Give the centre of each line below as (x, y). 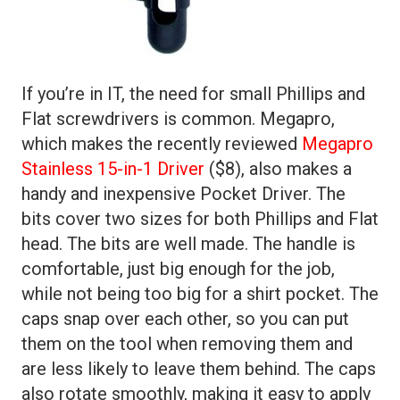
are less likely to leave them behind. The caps (199, 369)
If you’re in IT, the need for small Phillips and (193, 94)
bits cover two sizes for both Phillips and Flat (200, 219)
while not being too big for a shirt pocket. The (200, 294)
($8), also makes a (278, 169)
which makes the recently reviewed (162, 144)
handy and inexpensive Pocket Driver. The (183, 194)
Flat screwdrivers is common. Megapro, (178, 119)
